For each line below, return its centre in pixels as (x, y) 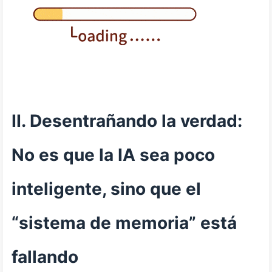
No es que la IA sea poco (113, 155)
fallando (45, 257)
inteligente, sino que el (106, 189)
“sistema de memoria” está (124, 223)
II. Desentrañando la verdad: (127, 121)
